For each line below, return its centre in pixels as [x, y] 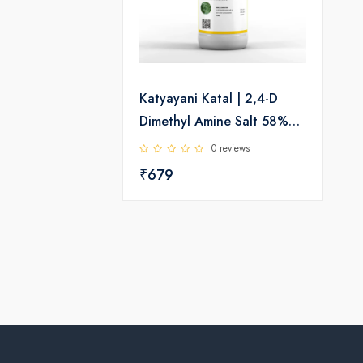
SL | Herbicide [181, 144]
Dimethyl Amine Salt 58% [214, 121]
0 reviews [231, 148]
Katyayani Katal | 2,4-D [209, 98]
